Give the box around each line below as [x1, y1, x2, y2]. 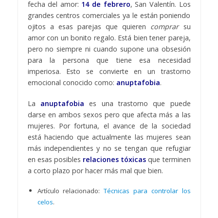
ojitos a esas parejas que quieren [27, 21, 151, 31]
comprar [150, 21, 179, 31]
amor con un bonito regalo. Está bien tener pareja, [27, 33, 191, 42]
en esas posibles [27, 154, 83, 164]
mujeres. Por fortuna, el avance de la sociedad [27, 121, 191, 130]
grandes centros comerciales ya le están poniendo [27, 10, 191, 20]
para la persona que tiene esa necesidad [27, 55, 191, 65]
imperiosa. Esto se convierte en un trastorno [27, 66, 191, 76]
